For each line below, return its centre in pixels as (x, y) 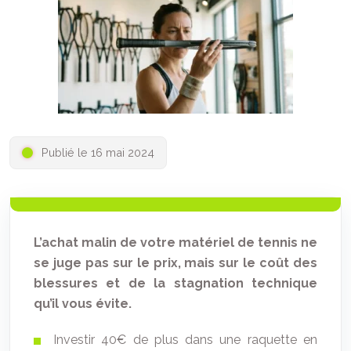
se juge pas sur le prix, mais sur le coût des (175, 263)
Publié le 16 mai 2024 (98, 152)
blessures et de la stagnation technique (175, 283)
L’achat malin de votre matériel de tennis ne (175, 242)
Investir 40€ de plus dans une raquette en (185, 340)
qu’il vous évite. (83, 304)
